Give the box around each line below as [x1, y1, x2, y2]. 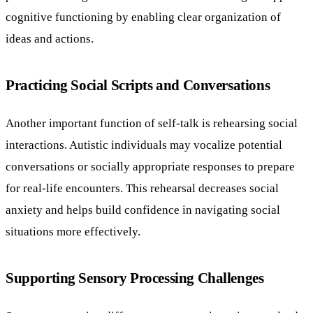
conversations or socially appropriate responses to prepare [6, 159, 295, 174]
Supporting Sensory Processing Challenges [6, 270, 264, 286]
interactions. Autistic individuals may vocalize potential [6, 138, 282, 152]
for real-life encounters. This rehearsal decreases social [6, 181, 279, 196]
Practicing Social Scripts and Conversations [6, 77, 270, 94]
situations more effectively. [6, 224, 140, 239]
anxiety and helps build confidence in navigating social [6, 203, 280, 217]
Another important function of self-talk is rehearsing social [6, 116, 298, 131]
